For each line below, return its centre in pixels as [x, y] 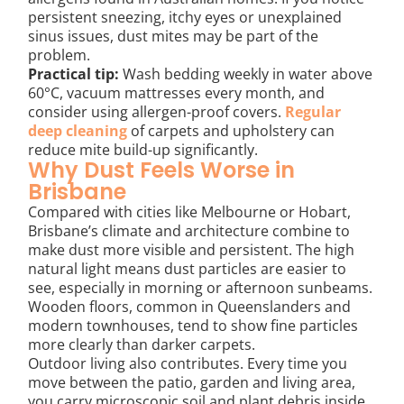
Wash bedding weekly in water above [246, 73]
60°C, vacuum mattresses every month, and [177, 92]
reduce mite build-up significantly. [143, 149]
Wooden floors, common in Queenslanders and [190, 306]
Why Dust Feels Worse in [162, 170]
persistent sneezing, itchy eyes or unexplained [185, 17]
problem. [60, 55]
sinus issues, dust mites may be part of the [174, 36]
